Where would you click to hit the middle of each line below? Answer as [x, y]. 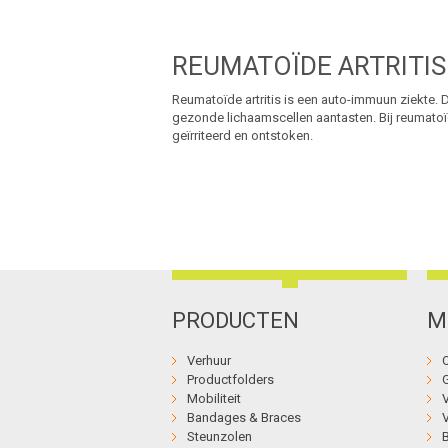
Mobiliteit [214, 399]
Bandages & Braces [244, 418]
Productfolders [230, 380]
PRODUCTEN [235, 321]
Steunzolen [219, 437]
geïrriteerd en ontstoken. [242, 136]
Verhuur [209, 361]
